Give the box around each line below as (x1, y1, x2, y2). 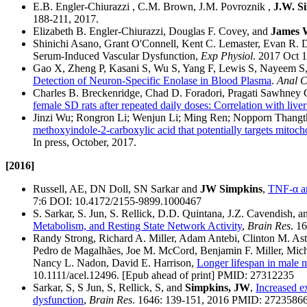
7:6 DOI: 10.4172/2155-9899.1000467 (33, 195, 201, 208)
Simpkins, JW (185, 282, 250, 294)
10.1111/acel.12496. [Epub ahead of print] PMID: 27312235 (33, 269, 294, 282)
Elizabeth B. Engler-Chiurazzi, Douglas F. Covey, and (33, 25, 271, 38)
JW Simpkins (200, 183, 262, 195)
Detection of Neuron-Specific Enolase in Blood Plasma (33, 75, 271, 87)
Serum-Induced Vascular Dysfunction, (33, 50, 201, 62)
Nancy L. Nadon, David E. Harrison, (33, 257, 197, 269)
